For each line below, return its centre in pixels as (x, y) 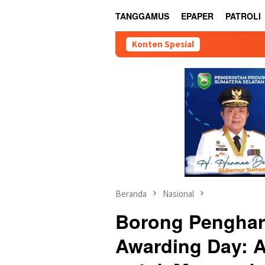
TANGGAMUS (142, 16)
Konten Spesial (163, 44)
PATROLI (243, 16)
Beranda (131, 194)
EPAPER (197, 16)
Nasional (178, 194)
